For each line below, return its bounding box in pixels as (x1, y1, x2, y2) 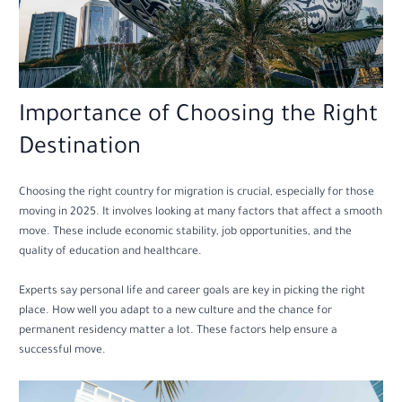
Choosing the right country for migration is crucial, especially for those (19, 187, 375, 200)
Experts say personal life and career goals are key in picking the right (19, 285, 366, 299)
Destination (19, 136, 142, 162)
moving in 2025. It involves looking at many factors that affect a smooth (19, 206, 383, 220)
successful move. (19, 345, 107, 358)
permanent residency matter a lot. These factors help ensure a (19, 325, 338, 338)
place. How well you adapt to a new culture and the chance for (19, 305, 333, 319)
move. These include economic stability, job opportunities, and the (19, 226, 353, 240)
